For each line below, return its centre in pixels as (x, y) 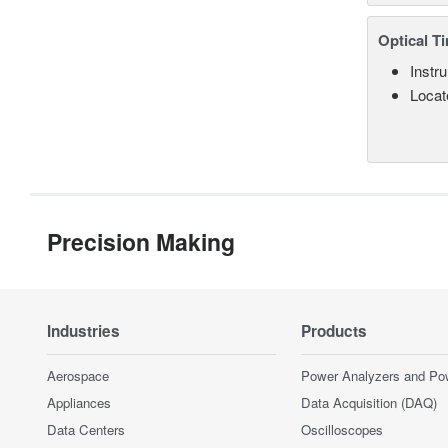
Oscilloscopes (342, 429)
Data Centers (86, 429)
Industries (83, 330)
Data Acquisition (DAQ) (369, 402)
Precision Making (141, 241)
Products (334, 330)
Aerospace (78, 375)
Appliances (79, 402)
